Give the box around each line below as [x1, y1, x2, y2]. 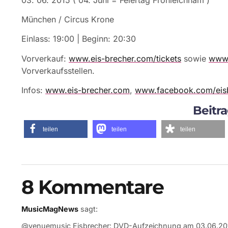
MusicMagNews [21, 204, 78, 213]
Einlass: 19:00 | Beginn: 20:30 [21, 34, 136, 44]
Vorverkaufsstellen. [21, 65, 95, 76]
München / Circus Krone [21, 14, 114, 25]
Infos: [21, 85, 45, 96]
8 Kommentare [21, 175, 163, 199]
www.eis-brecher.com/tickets [69, 53, 181, 64]
